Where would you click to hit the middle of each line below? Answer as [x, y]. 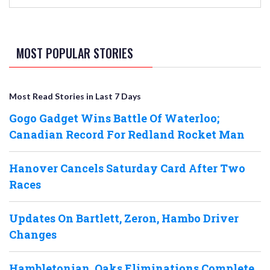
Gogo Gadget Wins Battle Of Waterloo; [114, 118]
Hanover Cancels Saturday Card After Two [127, 168]
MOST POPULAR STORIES [75, 53]
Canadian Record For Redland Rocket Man [127, 135]
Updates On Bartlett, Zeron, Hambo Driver [124, 218]
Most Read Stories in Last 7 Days [75, 96]
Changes [33, 235]
